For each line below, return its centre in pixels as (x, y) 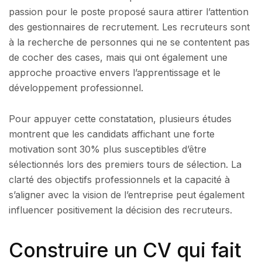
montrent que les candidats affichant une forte (112, 134)
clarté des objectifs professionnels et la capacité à (119, 180)
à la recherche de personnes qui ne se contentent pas (129, 42)
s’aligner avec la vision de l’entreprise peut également (127, 195)
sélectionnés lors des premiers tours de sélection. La (125, 165)
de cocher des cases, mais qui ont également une (118, 57)
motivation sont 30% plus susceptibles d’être (108, 149)
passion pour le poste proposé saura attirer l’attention (129, 11)
